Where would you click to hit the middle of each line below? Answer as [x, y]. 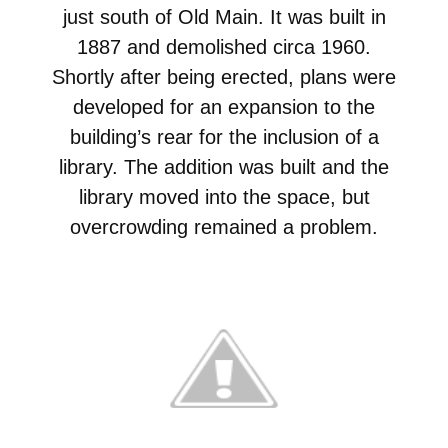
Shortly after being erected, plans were [224, 76]
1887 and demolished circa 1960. [224, 46]
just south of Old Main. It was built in [224, 16]
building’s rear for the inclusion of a [224, 136]
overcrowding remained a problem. [224, 226]
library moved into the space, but [224, 196]
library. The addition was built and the [224, 166]
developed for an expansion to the [224, 106]
